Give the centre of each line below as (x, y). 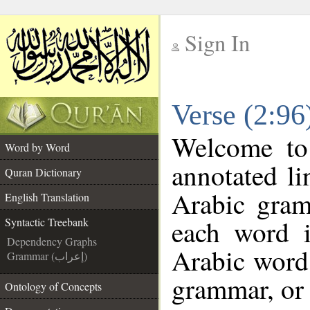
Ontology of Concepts (53, 286)
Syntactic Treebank (47, 222)
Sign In (217, 43)
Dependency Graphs (52, 241)
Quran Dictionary (43, 172)
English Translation (47, 197)
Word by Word (37, 147)
